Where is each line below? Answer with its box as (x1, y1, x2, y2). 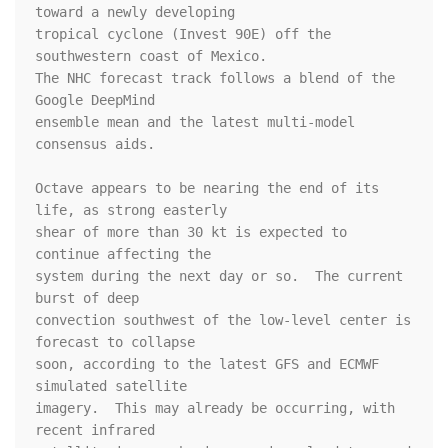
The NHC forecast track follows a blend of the (35, 70, 395, 87)
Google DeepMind (35, 92, 163, 109)
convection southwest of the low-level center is (35, 312, 411, 329)
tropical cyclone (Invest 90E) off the (35, 26, 331, 43)
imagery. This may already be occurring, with (35, 400, 395, 417)
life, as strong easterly (35, 202, 235, 219)
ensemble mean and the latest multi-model (35, 114, 355, 131)
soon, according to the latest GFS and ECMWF (35, 356, 379, 373)
